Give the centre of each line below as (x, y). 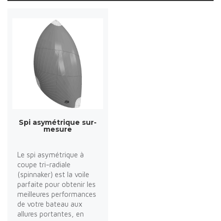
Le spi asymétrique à (51, 154)
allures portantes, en (51, 214)
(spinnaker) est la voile (53, 174)
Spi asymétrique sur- (58, 122)
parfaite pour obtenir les (56, 184)
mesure (58, 129)
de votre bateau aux (50, 204)
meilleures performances (57, 194)
